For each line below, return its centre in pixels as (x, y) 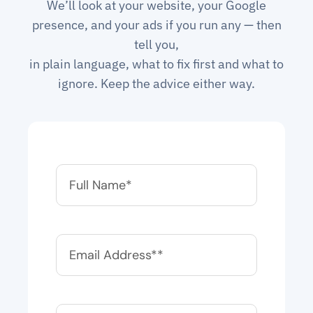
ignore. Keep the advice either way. (156, 84)
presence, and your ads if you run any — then (156, 25)
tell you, (156, 45)
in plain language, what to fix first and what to (156, 64)
